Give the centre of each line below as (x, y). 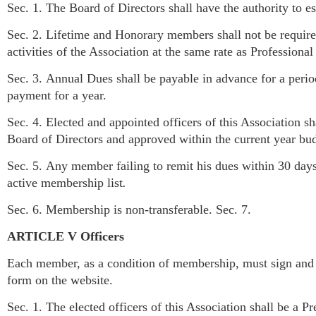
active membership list (65, 182)
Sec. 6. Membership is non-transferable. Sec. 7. (129, 209)
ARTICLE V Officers (66, 236)
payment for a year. (57, 95)
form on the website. (62, 280)
